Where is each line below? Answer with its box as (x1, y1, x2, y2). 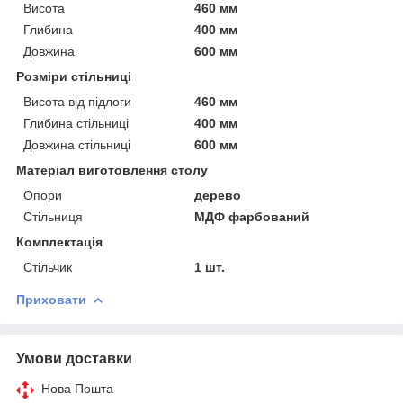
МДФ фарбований (194, 209, 310, 224)
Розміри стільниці (16, 68, 131, 84)
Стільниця (23, 209, 83, 224)
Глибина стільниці (23, 115, 129, 130)
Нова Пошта (41, 381, 113, 396)
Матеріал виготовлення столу (16, 162, 208, 177)
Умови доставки (16, 350, 132, 366)
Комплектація (16, 234, 103, 249)
